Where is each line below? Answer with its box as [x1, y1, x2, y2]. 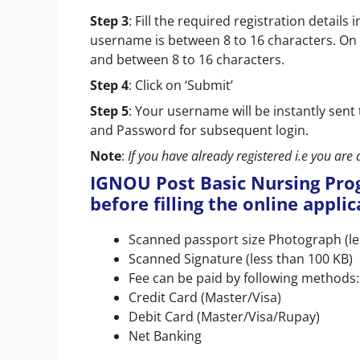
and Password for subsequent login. [90, 121, 309, 140]
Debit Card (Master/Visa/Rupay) [129, 308, 320, 326]
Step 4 [90, 76, 129, 95]
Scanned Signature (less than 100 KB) [129, 250, 353, 268]
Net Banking [129, 327, 202, 346]
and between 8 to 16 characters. [90, 51, 288, 69]
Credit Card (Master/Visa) [129, 288, 281, 307]
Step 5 [90, 102, 129, 121]
